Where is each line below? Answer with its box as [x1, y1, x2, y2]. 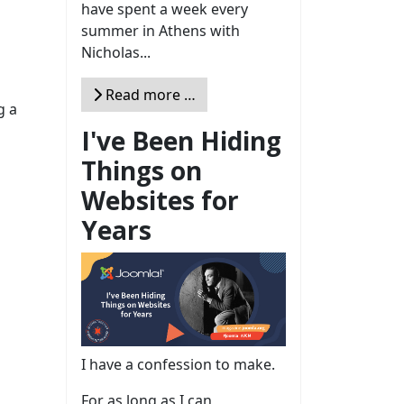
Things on [81, 152, 202, 188]
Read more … [102, 84, 196, 105]
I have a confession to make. [81, 354, 275, 375]
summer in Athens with [81, 20, 240, 41]
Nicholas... [81, 41, 151, 62]
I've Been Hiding [81, 123, 281, 158]
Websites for [81, 182, 239, 217]
